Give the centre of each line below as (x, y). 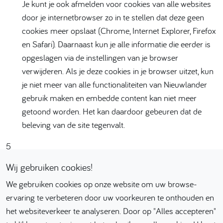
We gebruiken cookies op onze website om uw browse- (102, 184)
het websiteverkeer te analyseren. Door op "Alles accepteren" (111, 211)
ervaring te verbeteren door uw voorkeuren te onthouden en (110, 197)
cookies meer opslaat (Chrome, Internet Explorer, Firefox (119, 31)
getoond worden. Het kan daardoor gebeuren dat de (112, 111)
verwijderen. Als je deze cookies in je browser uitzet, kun (118, 71)
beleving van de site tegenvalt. (73, 125)
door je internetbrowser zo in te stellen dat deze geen (113, 17)
